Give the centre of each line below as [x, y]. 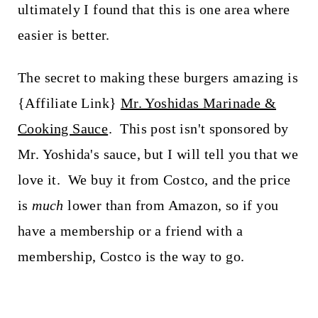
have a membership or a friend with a [130, 231]
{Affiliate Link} [69, 103]
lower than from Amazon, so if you [171, 205]
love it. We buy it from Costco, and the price [154, 180]
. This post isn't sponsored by [199, 129]
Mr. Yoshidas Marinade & [198, 103]
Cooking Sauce [63, 129]
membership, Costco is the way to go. [131, 257]
